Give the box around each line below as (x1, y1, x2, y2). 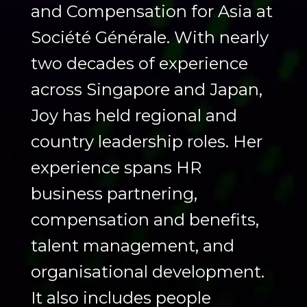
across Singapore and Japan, (30, 79, 262, 100)
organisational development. (30, 262, 265, 282)
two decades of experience (30, 53, 248, 74)
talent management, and (30, 236, 234, 256)
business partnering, (30, 184, 197, 204)
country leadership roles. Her (30, 132, 262, 152)
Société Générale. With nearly (30, 27, 269, 48)
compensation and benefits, (30, 210, 259, 230)
